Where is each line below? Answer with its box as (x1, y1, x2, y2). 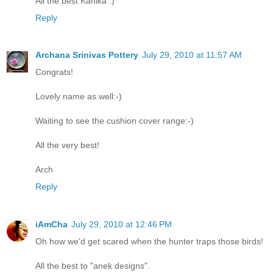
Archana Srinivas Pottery (35, 50, 138, 60)
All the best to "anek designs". (35, 261, 150, 271)
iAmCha (35, 219, 68, 230)
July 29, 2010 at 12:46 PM (71, 219, 172, 230)
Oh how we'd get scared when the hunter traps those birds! (35, 236, 263, 247)
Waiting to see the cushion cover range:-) (35, 116, 194, 126)
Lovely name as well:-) (35, 91, 122, 102)
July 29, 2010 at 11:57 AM (142, 50, 242, 60)
